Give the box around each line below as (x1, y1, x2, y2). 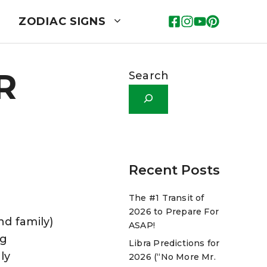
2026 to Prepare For (129, 206, 219, 217)
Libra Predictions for (129, 237, 220, 249)
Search (129, 69, 169, 82)
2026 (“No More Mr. (129, 251, 216, 262)
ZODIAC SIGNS (18, 14, 106, 28)
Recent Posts (129, 162, 220, 178)
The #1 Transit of (129, 192, 204, 203)
